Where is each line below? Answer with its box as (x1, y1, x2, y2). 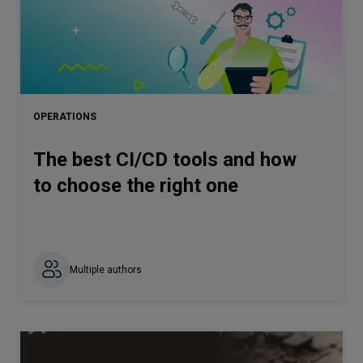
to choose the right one (33, 174, 238, 197)
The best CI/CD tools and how (33, 148, 297, 171)
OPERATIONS (33, 111, 96, 122)
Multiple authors (70, 263, 142, 275)
